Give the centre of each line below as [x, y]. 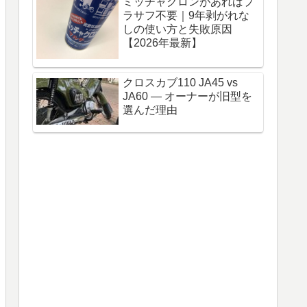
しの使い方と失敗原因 [177, 29]
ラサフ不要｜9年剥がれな [186, 16]
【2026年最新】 [162, 43]
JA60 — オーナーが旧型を [187, 96]
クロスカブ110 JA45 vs [180, 82]
